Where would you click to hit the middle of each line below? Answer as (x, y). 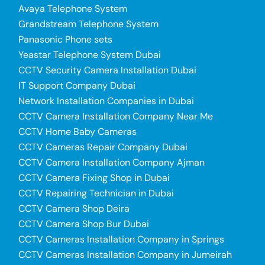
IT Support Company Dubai (77, 85)
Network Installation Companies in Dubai (106, 101)
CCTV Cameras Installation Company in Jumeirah (125, 254)
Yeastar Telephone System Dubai (89, 54)
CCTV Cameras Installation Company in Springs (121, 239)
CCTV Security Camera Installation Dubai (107, 70)
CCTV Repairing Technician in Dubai (96, 193)
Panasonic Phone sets (65, 39)
